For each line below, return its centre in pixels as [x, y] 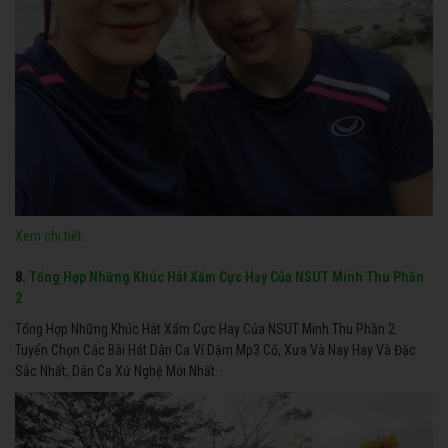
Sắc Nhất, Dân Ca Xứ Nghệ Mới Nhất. [116, 370]
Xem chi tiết [48, 235]
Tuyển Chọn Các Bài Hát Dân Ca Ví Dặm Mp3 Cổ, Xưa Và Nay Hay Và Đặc [215, 349]
